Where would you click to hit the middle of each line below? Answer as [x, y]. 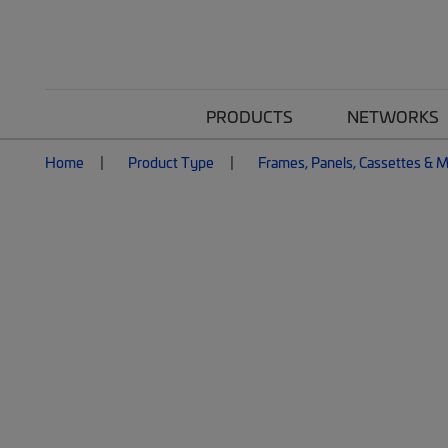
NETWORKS [393, 116]
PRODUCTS [249, 116]
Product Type [171, 162]
